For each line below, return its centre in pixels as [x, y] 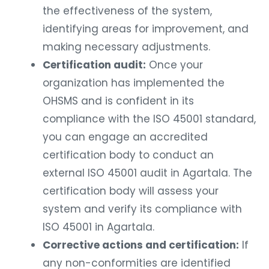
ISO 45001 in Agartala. [98, 224]
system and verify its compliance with [142, 206]
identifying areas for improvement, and [146, 26]
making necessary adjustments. [126, 44]
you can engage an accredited [125, 134]
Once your [174, 62]
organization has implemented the [134, 80]
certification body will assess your [131, 188]
